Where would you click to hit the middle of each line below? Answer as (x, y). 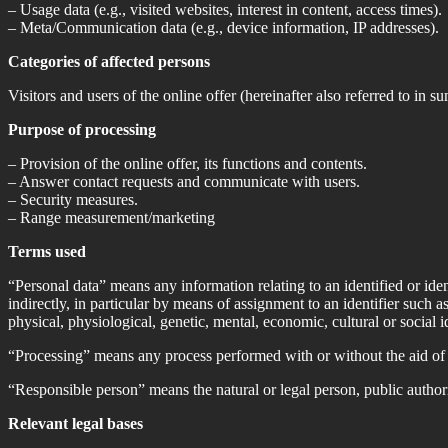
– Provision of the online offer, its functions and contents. (187, 163)
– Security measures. (73, 199)
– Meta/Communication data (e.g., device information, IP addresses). (223, 27)
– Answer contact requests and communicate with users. (184, 181)
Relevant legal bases (75, 423)
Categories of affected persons (109, 61)
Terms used (47, 251)
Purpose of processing (82, 129)
